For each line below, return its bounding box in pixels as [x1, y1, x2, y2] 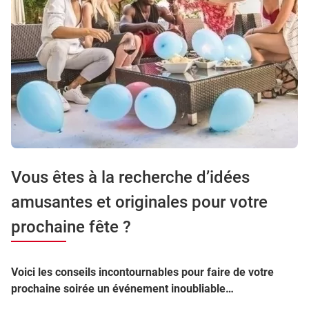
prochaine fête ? [11, 217, 131, 237]
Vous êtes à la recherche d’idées [11, 168, 250, 187]
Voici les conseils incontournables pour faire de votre [11, 266, 274, 279]
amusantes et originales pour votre [11, 192, 268, 212]
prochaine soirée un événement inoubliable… [11, 282, 234, 295]
